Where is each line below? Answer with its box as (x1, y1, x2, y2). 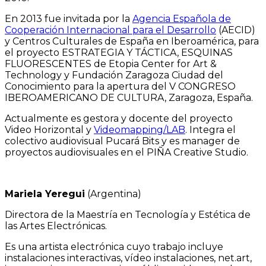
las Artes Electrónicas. (5, 220, 107, 232)
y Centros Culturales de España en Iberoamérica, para (5, 35, 259, 47)
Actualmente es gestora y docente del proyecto (5, 112, 233, 124)
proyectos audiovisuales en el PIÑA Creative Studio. (5, 146, 248, 158)
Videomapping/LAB (94, 123, 185, 135)
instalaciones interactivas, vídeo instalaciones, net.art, (5, 252, 252, 264)
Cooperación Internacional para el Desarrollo (5, 24, 216, 36)
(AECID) (216, 24, 255, 36)
